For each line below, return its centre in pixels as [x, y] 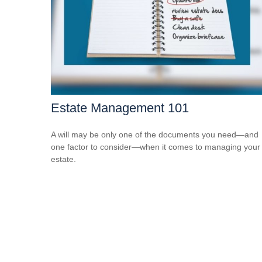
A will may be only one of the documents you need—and [155, 134]
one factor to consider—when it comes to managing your [156, 146]
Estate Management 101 [120, 108]
